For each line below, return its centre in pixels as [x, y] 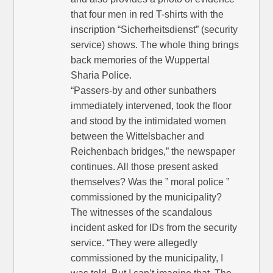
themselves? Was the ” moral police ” [150, 182]
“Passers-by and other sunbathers [144, 91]
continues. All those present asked [145, 167]
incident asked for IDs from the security [154, 228]
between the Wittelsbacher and [138, 136]
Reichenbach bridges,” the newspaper [153, 152]
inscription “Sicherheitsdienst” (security [154, 30]
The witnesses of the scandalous [142, 213]
